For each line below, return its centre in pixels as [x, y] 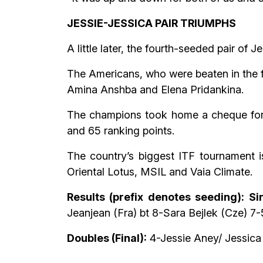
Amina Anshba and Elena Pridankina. [155, 89]
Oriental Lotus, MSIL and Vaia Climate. [160, 171]
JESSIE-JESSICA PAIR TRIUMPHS [151, 23]
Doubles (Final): [107, 238]
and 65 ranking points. [121, 130]
